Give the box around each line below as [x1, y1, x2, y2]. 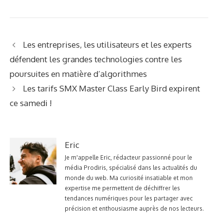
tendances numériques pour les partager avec [65, 195, 193, 202]
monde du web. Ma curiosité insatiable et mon [65, 174, 193, 182]
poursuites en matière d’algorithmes [10, 69, 147, 79]
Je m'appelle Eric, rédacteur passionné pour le [65, 154, 192, 162]
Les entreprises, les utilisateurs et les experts [23, 39, 192, 50]
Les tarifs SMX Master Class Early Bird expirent [23, 83, 200, 94]
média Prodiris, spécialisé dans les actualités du [65, 164, 197, 172]
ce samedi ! [10, 98, 52, 109]
